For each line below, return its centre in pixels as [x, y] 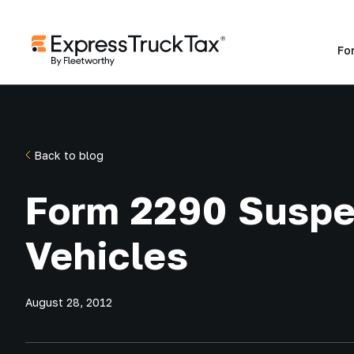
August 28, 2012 [69, 302]
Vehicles [107, 255]
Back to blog [67, 155]
